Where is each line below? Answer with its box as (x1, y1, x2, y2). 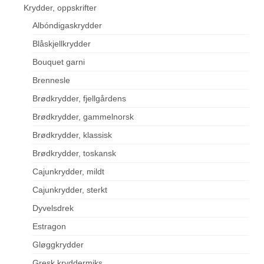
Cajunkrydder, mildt (32, 167, 104, 177)
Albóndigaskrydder (32, 21, 102, 31)
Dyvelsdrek (32, 203, 74, 213)
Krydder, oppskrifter (24, 3, 97, 13)
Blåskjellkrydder (32, 39, 91, 49)
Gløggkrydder (32, 240, 84, 250)
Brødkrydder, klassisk (32, 130, 112, 140)
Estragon (32, 222, 66, 232)
